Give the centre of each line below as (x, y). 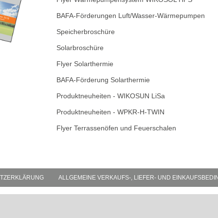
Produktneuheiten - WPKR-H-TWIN (111, 112)
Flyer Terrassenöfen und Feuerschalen (117, 128)
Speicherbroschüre (87, 32)
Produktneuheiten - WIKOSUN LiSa (111, 96)
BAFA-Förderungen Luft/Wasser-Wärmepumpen (131, 16)
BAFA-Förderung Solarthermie (104, 80)
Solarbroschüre (81, 48)
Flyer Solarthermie (86, 64)
